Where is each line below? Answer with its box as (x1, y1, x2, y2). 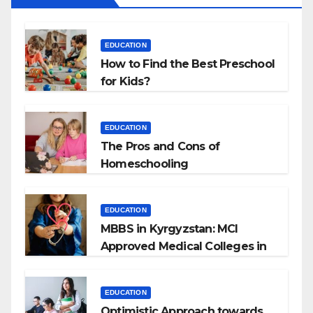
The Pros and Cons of (101, 139, 219, 153)
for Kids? (101, 74, 150, 88)
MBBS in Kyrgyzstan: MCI (101, 221, 238, 235)
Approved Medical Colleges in (101, 239, 267, 253)
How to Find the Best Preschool (101, 57, 275, 71)
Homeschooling (101, 156, 189, 170)
